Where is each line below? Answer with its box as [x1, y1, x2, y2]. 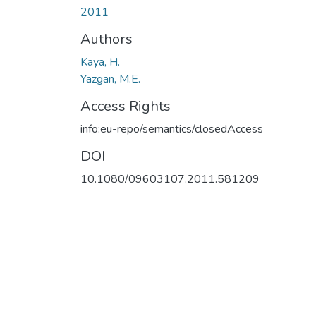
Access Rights [80, 96, 171, 116]
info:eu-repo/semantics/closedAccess [80, 121, 263, 137]
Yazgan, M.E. [80, 71, 140, 87]
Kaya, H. [80, 54, 120, 70]
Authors [80, 29, 133, 49]
